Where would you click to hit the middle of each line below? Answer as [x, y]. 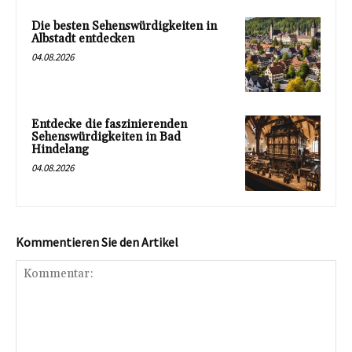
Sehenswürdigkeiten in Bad [106, 137]
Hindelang [60, 150]
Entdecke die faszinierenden [109, 125]
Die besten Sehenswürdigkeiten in [124, 26]
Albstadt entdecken [83, 38]
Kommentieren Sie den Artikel [97, 242]
